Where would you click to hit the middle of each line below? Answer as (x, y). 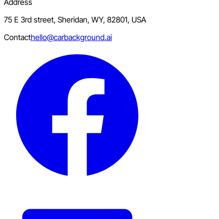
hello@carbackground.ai (71, 37)
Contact (17, 37)
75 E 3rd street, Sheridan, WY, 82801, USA (75, 20)
